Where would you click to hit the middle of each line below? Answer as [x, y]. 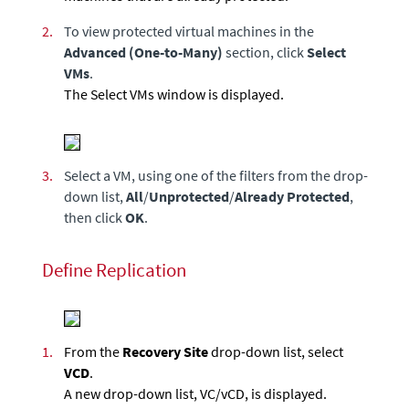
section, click [265, 52]
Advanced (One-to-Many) [143, 52]
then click [94, 218]
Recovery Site [165, 351]
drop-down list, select [276, 351]
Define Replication [114, 270]
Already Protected [292, 197]
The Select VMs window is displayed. [174, 94]
